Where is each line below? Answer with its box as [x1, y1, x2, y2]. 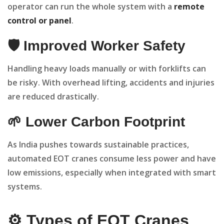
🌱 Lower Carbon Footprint [7, 114, 185, 130]
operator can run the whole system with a [7, 1, 174, 12]
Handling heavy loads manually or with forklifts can [7, 63, 206, 74]
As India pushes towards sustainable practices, [7, 139, 189, 150]
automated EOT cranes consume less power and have [7, 153, 216, 164]
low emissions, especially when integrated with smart [7, 167, 216, 178]
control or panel [7, 15, 71, 26]
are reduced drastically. [7, 91, 99, 102]
